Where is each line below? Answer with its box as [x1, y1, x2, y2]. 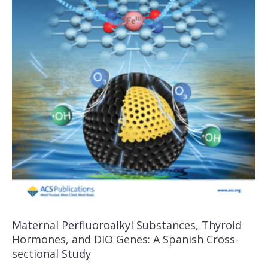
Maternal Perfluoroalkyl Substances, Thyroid [12, 218, 242, 233]
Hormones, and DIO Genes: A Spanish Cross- [12, 232, 239, 247]
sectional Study [12, 246, 91, 261]
